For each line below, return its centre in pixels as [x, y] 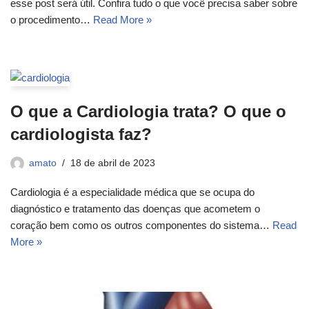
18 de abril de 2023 [113, 163]
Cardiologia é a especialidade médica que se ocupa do [132, 192]
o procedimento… [52, 19]
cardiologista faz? [81, 134]
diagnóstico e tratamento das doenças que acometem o [135, 208]
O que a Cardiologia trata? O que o [148, 111]
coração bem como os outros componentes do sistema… [141, 225]
